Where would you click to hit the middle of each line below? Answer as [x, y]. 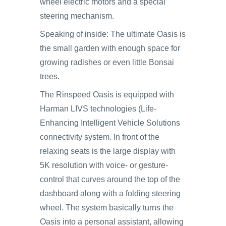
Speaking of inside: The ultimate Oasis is [113, 34]
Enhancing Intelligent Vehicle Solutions [110, 123]
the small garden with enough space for [110, 48]
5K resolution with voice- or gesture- [104, 165]
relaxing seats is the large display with [108, 151]
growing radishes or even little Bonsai [107, 62]
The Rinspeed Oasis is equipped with [107, 95]
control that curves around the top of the [110, 179]
